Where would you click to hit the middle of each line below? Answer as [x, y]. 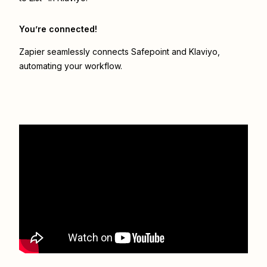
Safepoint [150, 52]
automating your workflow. [71, 66]
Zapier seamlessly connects [75, 52]
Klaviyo [203, 52]
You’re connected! [58, 29]
